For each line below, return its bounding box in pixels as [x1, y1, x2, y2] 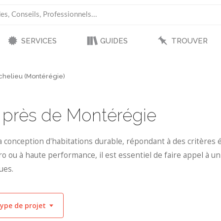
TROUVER [171, 37, 208, 45]
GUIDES [100, 37, 128, 45]
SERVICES [21, 37, 57, 45]
